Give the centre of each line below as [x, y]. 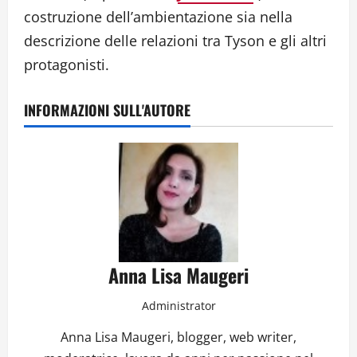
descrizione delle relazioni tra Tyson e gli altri [175, 41]
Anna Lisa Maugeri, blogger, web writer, [178, 337]
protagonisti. [67, 65]
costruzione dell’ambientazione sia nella [158, 17]
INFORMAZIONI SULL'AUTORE [107, 110]
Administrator [178, 306]
